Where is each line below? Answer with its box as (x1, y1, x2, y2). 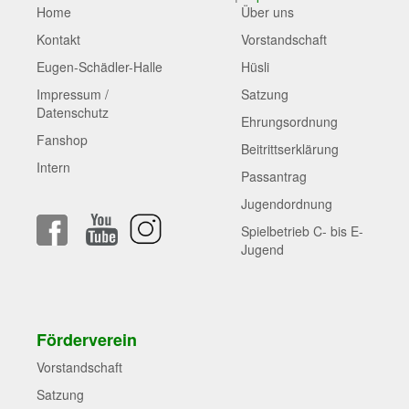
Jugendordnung (241, 194, 332, 213)
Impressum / (37, 85, 109, 103)
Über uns (241, 3, 294, 21)
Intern (37, 158, 70, 176)
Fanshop (37, 131, 88, 149)
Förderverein (37, 328, 137, 351)
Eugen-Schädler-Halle (37, 58, 163, 76)
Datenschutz (37, 103, 109, 121)
